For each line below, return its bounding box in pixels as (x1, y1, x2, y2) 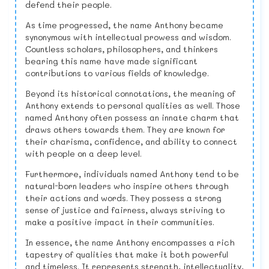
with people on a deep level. (25, 148, 142, 160)
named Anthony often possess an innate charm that (25, 112, 239, 124)
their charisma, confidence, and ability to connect (25, 136, 237, 148)
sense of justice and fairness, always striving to (25, 204, 225, 216)
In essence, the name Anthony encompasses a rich (25, 237, 235, 249)
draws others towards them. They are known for (25, 124, 225, 136)
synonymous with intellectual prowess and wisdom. (25, 31, 231, 43)
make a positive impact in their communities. (25, 216, 214, 228)
